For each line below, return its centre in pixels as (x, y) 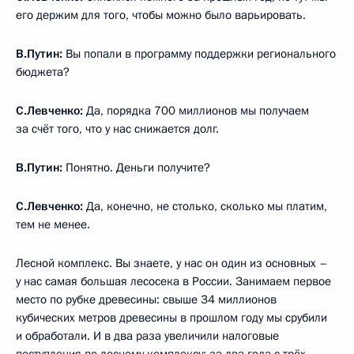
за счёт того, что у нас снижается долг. (117, 128)
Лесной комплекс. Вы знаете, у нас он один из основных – (172, 263)
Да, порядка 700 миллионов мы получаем (196, 110)
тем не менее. (53, 224)
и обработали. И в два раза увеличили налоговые (147, 335)
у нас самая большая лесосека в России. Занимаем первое (173, 281)
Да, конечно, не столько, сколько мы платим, (205, 206)
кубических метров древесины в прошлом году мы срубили (171, 317)
